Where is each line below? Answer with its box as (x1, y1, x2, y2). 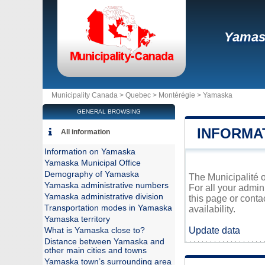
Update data (189, 225, 240, 235)
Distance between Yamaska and (44, 237, 164, 246)
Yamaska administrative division (44, 192, 163, 201)
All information (61, 128, 110, 136)
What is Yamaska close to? (44, 226, 145, 235)
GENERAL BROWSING (77, 108, 141, 115)
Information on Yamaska (44, 147, 135, 156)
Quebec (125, 91, 151, 99)
